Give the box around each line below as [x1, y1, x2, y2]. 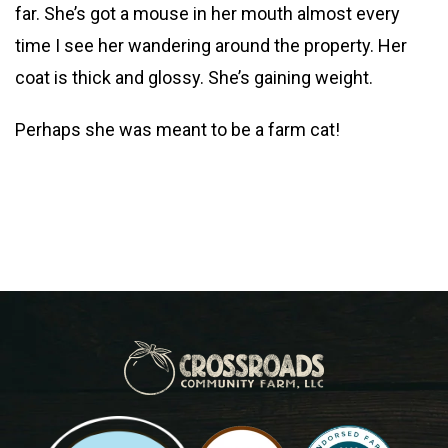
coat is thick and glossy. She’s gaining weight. [15, 67, 373, 88]
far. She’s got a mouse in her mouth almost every [15, 3, 400, 24]
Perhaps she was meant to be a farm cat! [15, 119, 340, 140]
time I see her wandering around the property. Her [15, 35, 407, 56]
